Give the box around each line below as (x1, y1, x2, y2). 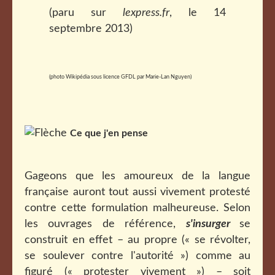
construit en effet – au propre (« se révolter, (25, 234, 250, 246)
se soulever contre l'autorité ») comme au (25, 250, 250, 261)
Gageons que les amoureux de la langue (25, 171, 250, 182)
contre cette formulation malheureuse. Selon (25, 203, 250, 214)
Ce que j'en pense (70, 128, 148, 138)
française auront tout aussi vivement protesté (25, 187, 250, 198)
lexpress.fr (123, 7, 169, 18)
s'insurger (185, 219, 240, 230)
